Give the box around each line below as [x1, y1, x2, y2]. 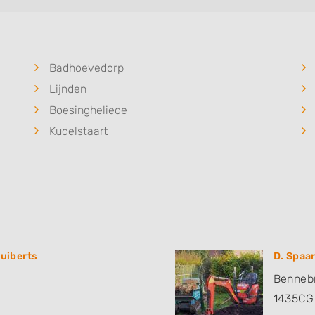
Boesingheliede [49, 103, 127, 117]
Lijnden [49, 82, 86, 96]
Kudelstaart [49, 124, 108, 139]
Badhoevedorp [49, 61, 124, 75]
